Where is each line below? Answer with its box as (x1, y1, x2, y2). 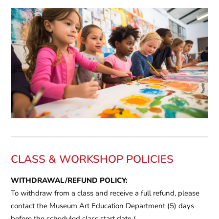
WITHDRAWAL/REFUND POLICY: (11, 175, 130, 186)
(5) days (165, 201, 195, 211)
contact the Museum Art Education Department (11, 201, 166, 211)
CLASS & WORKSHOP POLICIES (11, 152, 174, 167)
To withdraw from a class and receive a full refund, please (11, 188, 200, 198)
